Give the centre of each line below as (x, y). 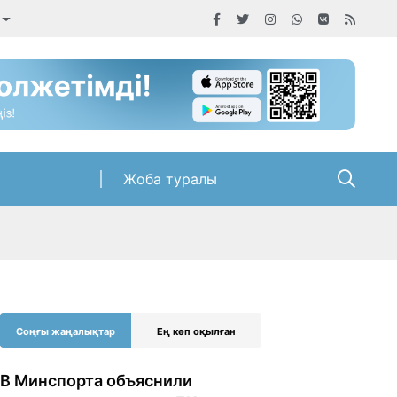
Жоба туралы (170, 179)
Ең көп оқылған (196, 332)
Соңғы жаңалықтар (65, 332)
